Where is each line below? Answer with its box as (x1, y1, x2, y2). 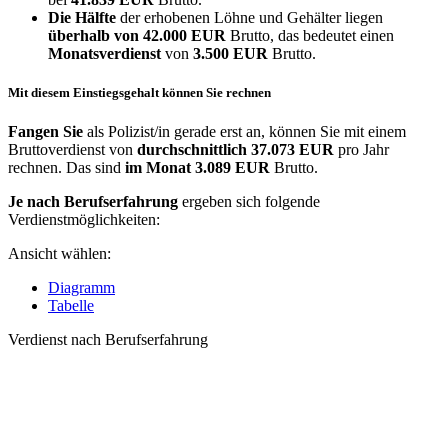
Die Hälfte (48, 9, 116, 26)
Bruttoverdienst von (8, 141, 137, 159)
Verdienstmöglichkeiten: (8, 211, 160, 229)
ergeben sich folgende (178, 193, 320, 211)
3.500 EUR (193, 45, 272, 62)
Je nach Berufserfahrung (8, 193, 178, 211)
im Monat (125, 159, 191, 177)
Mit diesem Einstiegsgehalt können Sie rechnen (8, 85, 271, 101)
